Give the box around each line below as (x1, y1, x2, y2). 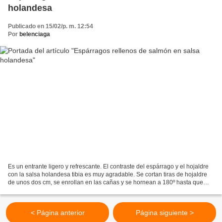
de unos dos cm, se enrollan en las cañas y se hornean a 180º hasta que (8, 179, 203, 186)
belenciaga (19, 30, 50, 38)
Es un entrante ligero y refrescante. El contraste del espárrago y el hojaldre (8, 163, 209, 170)
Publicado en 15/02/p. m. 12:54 (8, 22, 93, 30)
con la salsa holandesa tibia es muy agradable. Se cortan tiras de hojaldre (8, 171, 207, 178)
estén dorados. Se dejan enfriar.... (8, 187, 98, 194)
